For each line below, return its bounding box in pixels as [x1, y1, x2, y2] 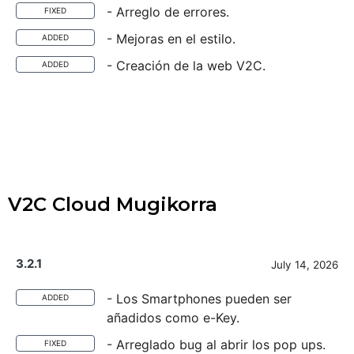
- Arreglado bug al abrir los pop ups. [107, 337, 326, 352]
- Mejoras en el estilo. [107, 31, 235, 47]
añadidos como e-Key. [107, 310, 239, 326]
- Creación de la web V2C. [107, 58, 265, 73]
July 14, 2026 [271, 258, 338, 271]
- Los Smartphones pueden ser [107, 291, 292, 307]
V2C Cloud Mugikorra [8, 193, 217, 216]
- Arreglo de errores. [107, 4, 229, 20]
